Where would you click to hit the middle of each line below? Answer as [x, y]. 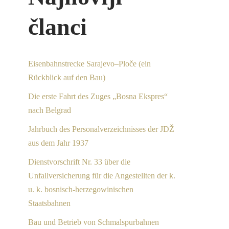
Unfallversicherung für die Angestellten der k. [102, 176]
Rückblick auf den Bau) [67, 77]
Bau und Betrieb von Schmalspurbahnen [94, 222]
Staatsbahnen [49, 203]
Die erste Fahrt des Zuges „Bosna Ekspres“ [98, 96]
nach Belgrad [50, 110]
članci [58, 26]
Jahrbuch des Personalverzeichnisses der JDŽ [101, 129]
